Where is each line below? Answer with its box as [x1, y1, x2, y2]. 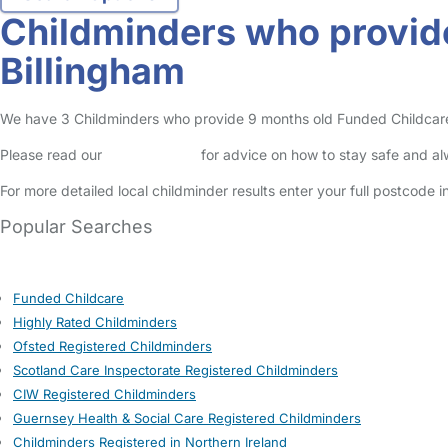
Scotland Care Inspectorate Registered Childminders [13, 362, 338, 378]
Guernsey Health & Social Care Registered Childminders [13, 410, 361, 426]
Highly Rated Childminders [13, 314, 177, 330]
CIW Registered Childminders [13, 386, 196, 402]
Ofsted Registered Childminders [13, 338, 212, 354]
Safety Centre [106, 146, 197, 163]
